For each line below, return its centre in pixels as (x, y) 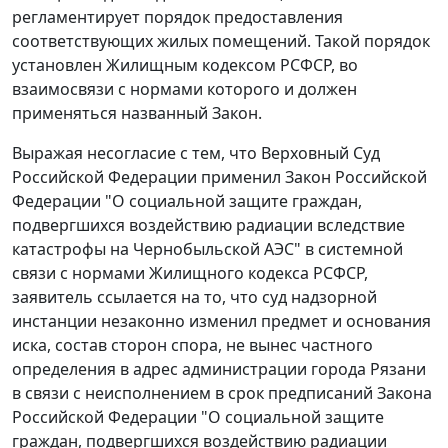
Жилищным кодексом (191, 65)
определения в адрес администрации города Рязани (219, 369)
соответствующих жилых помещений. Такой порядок (221, 41)
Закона (404, 393)
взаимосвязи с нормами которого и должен (184, 89)
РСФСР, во (317, 65)
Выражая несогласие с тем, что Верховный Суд (196, 153)
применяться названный (112, 113)
